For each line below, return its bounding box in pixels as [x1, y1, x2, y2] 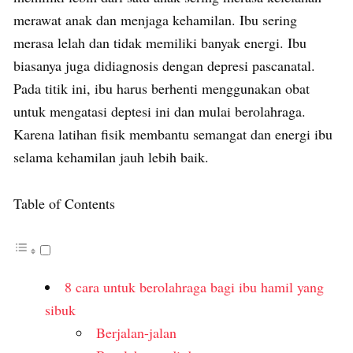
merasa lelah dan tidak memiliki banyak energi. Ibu [13, 32, 307, 52]
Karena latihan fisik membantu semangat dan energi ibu [13, 124, 333, 143]
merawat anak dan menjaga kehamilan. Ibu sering [13, 9, 297, 29]
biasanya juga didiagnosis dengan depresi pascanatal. [13, 55, 315, 75]
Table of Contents [13, 193, 115, 213]
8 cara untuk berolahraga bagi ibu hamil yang [65, 277, 324, 296]
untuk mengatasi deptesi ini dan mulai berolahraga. [13, 101, 306, 121]
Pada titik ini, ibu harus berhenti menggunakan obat [13, 78, 310, 98]
